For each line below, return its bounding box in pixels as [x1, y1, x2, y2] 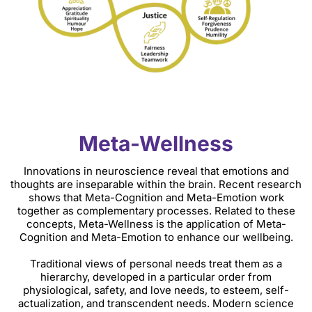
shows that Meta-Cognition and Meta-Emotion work [28, 191, 284, 205]
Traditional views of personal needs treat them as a [30, 257, 282, 271]
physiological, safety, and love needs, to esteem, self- [23, 283, 289, 297]
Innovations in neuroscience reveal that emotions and [23, 164, 289, 178]
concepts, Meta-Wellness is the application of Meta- [26, 217, 286, 231]
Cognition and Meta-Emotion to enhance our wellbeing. [19, 231, 293, 244]
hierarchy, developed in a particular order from [40, 270, 272, 284]
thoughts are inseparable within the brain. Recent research [10, 178, 302, 192]
